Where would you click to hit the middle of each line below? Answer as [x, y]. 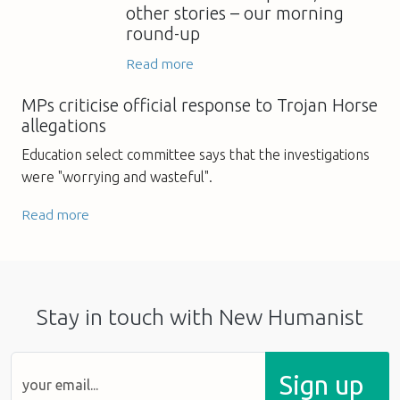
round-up [163, 33]
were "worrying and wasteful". [117, 176]
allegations [64, 125]
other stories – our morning [235, 13]
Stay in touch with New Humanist [200, 317]
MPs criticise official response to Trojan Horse [200, 105]
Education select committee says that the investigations [196, 154]
